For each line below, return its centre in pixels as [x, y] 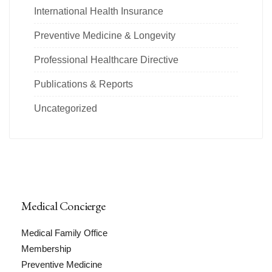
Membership [46, 249]
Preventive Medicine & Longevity [105, 36]
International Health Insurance [99, 12]
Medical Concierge [63, 206]
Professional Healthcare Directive [106, 60]
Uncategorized [66, 109]
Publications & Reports [83, 84]
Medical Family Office [64, 233]
